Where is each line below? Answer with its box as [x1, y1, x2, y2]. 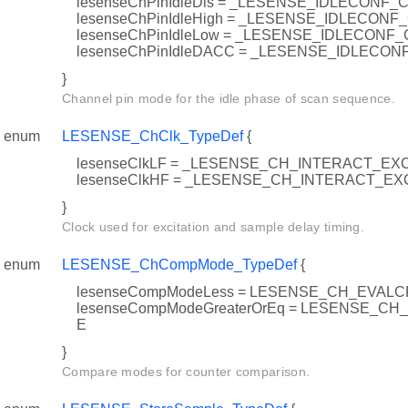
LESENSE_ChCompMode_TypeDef [62, 257, 297, 273]
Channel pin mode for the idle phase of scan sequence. [62, 91, 395, 107]
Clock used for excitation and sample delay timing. [62, 219, 364, 235]
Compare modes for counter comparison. [62, 364, 311, 380]
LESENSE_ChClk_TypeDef [62, 128, 243, 145]
